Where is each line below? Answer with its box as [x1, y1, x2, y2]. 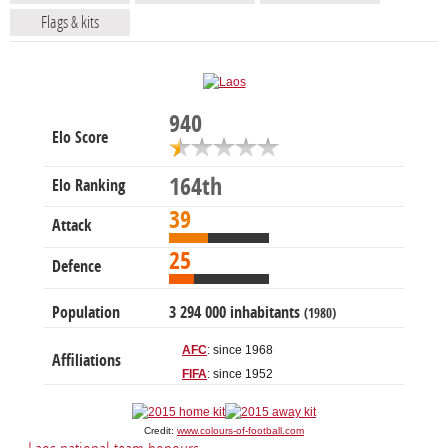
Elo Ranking [52, 176, 125, 196]
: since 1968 [207, 343, 273, 358]
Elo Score [52, 128, 108, 148]
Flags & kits [41, 12, 99, 33]
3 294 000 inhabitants [169, 303, 304, 323]
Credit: [144, 425, 177, 437]
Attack [52, 216, 92, 236]
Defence [52, 257, 101, 277]
